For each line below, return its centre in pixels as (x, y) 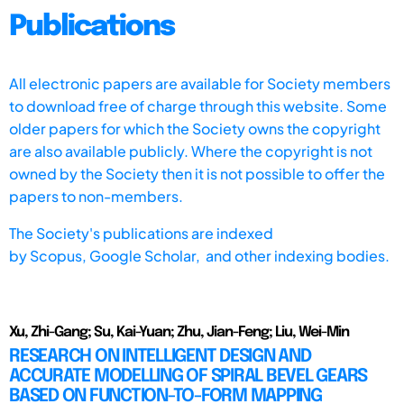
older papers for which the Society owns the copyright (195, 128)
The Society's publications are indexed (141, 233)
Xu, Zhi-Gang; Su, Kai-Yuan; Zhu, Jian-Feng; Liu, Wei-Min (179, 332)
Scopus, (60, 255)
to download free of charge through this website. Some (198, 106)
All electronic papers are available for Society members (200, 83)
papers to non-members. (96, 196)
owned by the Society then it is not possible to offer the (197, 173)
